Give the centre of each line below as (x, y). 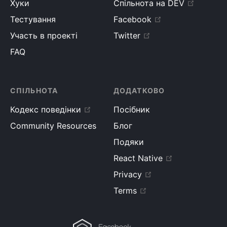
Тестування (33, 19)
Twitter (127, 35)
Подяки (129, 142)
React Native (138, 158)
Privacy (128, 174)
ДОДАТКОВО (139, 90)
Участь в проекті (44, 35)
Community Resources (53, 126)
